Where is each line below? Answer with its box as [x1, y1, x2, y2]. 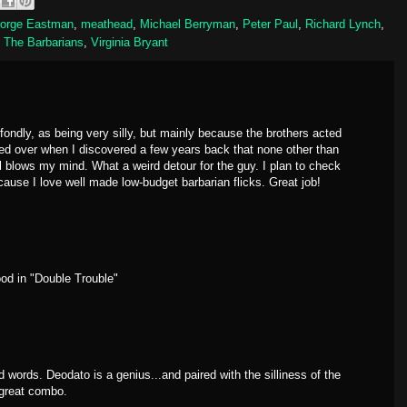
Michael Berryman [140, 17, 235, 31]
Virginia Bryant [91, 35, 168, 49]
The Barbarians [4, 35, 84, 49]
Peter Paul [243, 17, 298, 31]
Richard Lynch [305, 17, 381, 31]
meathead [81, 17, 133, 31]
